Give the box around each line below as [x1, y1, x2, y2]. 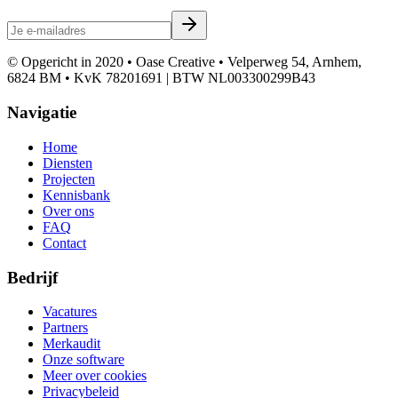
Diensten [43, 155, 92, 171]
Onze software [43, 352, 124, 368]
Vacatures [43, 304, 97, 320]
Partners [43, 320, 88, 336]
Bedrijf [7, 267, 58, 287]
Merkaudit [43, 336, 100, 352]
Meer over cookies [43, 368, 147, 384]
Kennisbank [43, 187, 110, 203]
